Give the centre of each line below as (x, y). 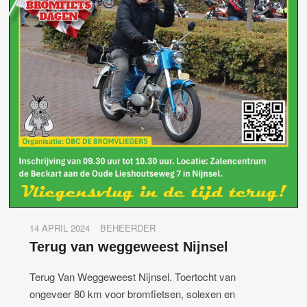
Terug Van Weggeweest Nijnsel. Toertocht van (133, 277)
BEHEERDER (128, 228)
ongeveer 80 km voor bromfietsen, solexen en (133, 294)
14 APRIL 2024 (60, 228)
